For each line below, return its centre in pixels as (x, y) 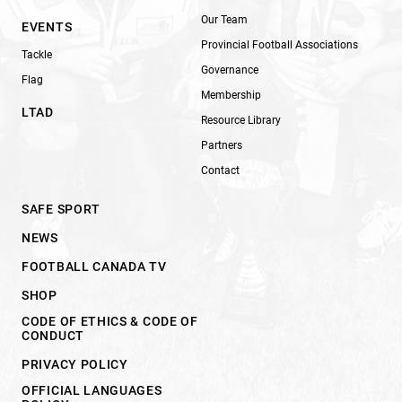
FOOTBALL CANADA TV (94, 266)
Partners (222, 145)
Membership (231, 95)
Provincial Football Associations (280, 44)
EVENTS (47, 26)
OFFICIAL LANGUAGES (92, 390)
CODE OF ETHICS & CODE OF (110, 321)
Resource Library (241, 120)
